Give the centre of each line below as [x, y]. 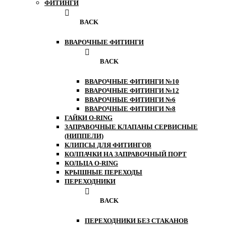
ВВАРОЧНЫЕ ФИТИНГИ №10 [132, 82]
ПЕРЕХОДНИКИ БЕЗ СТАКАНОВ [136, 221]
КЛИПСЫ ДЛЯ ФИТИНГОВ [108, 145]
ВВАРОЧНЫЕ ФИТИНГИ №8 [130, 109]
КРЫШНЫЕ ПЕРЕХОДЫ [103, 173]
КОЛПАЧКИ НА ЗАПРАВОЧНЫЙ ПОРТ [126, 154]
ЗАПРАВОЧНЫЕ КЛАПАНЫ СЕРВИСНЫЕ [131, 127]
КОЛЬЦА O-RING [91, 163]
